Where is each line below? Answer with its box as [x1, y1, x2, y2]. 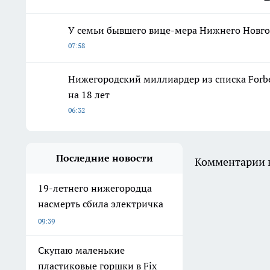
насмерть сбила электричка [38, 197, 163, 210]
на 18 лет [68, 88, 110, 101]
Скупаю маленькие [38, 243, 125, 256]
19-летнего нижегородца [38, 181, 152, 194]
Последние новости [55, 151, 153, 164]
